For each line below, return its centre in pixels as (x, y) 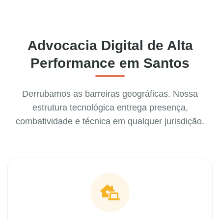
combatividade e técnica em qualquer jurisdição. (110, 122)
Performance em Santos (110, 63)
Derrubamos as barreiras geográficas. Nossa (110, 94)
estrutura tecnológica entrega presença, (110, 108)
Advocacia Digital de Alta (110, 46)
